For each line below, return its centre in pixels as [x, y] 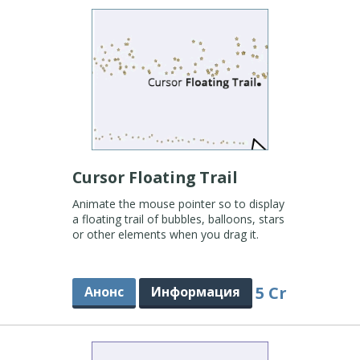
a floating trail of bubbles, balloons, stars [178, 219]
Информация [195, 292]
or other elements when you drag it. [165, 234]
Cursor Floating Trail [157, 177]
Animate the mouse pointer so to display [178, 204]
